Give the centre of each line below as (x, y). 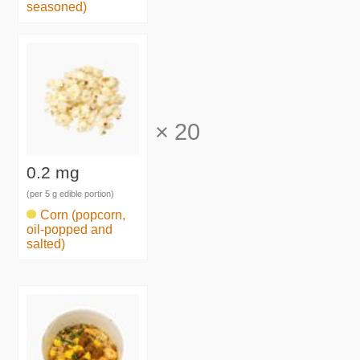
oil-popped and (70, 229)
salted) (46, 243)
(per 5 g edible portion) (71, 194)
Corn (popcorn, (83, 215)
